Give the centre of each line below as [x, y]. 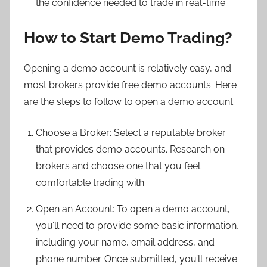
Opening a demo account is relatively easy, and [128, 68]
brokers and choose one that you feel [118, 166]
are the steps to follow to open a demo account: [129, 101]
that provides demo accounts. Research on [130, 149]
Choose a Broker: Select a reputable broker [131, 132]
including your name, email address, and [125, 242]
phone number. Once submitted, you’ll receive [136, 259]
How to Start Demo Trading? [128, 38]
